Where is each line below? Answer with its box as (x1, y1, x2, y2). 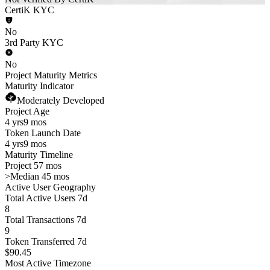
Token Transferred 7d (5, 236, 87, 246)
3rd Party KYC (5, 37, 63, 48)
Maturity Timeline (5, 149, 73, 160)
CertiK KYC (5, 5, 54, 15)
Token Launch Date (5, 128, 81, 138)
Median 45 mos (10, 171, 69, 181)
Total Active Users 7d (5, 193, 87, 203)
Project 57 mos (5, 160, 61, 171)
